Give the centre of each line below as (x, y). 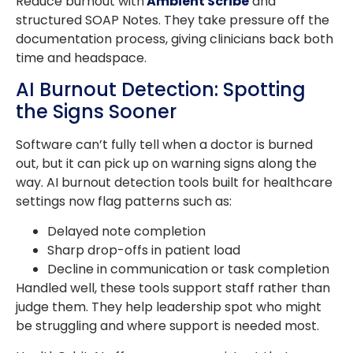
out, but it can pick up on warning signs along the (166, 163)
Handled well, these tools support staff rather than (173, 288)
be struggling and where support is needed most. (169, 326)
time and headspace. (81, 58)
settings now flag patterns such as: (124, 201)
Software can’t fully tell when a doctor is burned (164, 145)
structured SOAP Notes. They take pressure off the (173, 20)
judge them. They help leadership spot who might (169, 307)
